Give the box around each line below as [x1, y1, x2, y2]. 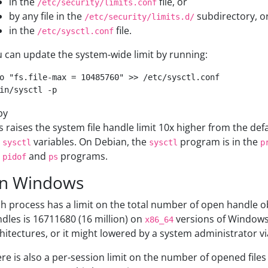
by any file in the [9, 10, 84, 23]
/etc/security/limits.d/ [84, 12, 194, 22]
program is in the [178, 135, 260, 148]
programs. [58, 150, 108, 163]
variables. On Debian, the [31, 135, 149, 148]
